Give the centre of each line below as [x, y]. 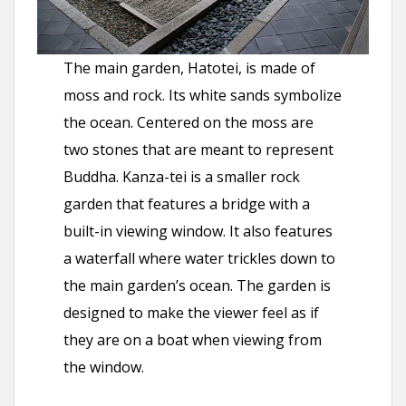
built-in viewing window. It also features [198, 231]
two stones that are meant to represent [199, 149]
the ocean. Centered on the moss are [189, 122]
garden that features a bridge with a [187, 203]
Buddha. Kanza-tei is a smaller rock [182, 176]
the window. [108, 367]
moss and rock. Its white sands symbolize [203, 95]
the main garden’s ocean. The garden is [198, 285]
